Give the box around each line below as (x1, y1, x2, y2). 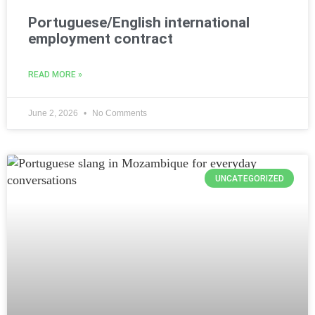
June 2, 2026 (28, 108, 80, 119)
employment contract (28, 30, 173, 48)
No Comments (90, 108, 147, 119)
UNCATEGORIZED (214, 173, 284, 184)
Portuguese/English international (28, 14, 250, 32)
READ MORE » (28, 70, 82, 80)
